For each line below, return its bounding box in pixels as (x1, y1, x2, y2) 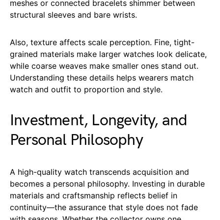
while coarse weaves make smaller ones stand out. (10, 60, 198, 71)
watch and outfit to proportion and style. (10, 84, 163, 94)
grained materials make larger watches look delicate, (10, 49, 207, 59)
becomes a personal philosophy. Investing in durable (10, 178, 205, 189)
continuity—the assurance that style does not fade (10, 202, 198, 212)
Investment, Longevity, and (10, 110, 188, 130)
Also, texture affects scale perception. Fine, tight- (10, 37, 194, 47)
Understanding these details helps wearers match (10, 72, 193, 82)
